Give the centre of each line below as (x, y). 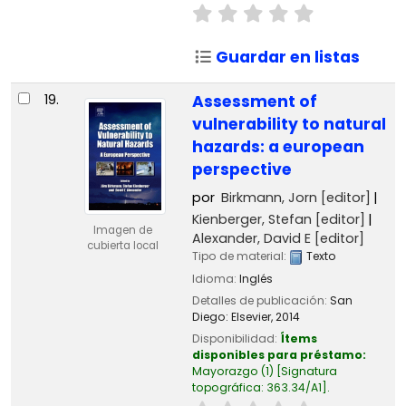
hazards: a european (278, 147)
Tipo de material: (240, 256)
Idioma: (215, 278)
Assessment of (254, 102)
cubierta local (122, 245)
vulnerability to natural (289, 125)
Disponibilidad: (236, 338)
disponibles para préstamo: (279, 354)
